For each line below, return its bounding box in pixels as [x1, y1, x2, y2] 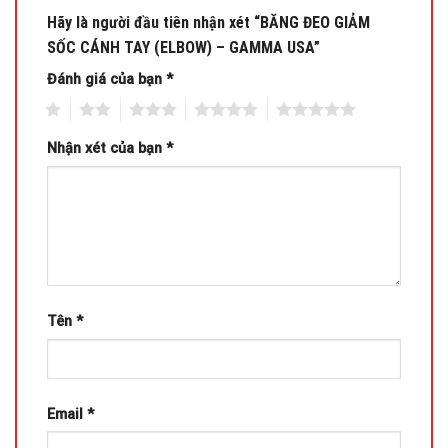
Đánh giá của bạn [47, 71, 166, 89]
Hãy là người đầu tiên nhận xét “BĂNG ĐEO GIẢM [47, 13, 370, 33]
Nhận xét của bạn [47, 140, 166, 158]
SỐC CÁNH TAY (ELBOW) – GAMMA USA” [47, 38, 324, 58]
